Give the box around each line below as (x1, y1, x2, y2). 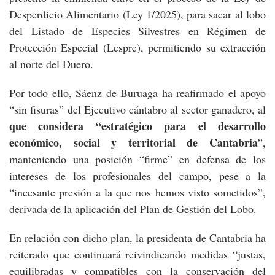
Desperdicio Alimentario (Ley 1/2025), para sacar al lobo (9, 7, 266, 21)
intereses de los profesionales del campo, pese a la (9, 168, 266, 183)
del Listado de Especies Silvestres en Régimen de (9, 23, 266, 38)
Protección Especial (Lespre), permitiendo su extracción (9, 40, 266, 55)
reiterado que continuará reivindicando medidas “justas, (9, 247, 266, 261)
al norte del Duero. (9, 56, 93, 71)
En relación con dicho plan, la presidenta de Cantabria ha (9, 230, 266, 245)
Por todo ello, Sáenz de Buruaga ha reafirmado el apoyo (9, 85, 266, 100)
